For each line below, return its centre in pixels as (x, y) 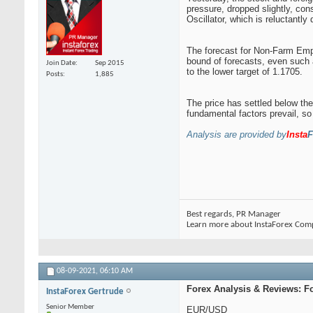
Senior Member (70, 307)
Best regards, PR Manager (234, 214)
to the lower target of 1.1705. (245, 72)
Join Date (61, 63)
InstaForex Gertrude (86, 292)
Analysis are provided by (236, 135)
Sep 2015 (110, 63)
